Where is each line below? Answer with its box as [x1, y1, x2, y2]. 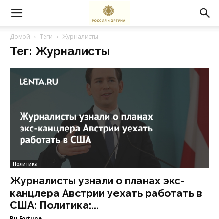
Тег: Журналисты [10, 44, 110, 58]
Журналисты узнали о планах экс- [10, 175, 184, 187]
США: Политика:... [10, 199, 99, 211]
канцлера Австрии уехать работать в [10, 187, 202, 199]
